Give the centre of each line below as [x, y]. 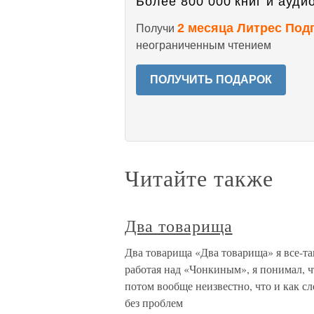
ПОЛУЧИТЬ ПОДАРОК [211, 80]
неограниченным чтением [204, 45]
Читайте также [199, 178]
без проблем [154, 302]
